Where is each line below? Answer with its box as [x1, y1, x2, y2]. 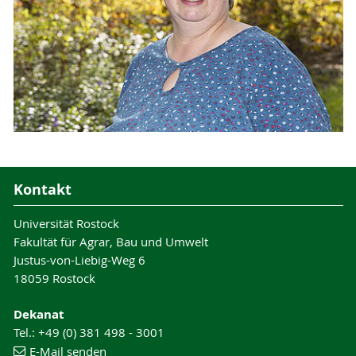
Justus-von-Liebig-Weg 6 [13, 251, 145, 268]
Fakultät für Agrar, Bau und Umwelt [13, 233, 208, 250]
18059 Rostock [13, 269, 95, 286]
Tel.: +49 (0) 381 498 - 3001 [13, 323, 164, 340]
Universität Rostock [13, 215, 119, 231]
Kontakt [13, 180, 72, 200]
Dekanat [13, 305, 64, 323]
